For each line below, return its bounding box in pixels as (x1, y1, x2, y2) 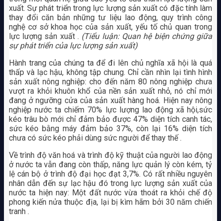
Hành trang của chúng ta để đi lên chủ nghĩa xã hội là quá (8, 58, 213, 68)
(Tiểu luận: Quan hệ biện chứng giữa (81, 31, 213, 41)
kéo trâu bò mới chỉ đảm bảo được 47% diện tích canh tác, (8, 114, 213, 124)
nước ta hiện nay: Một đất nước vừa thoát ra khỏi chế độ (8, 187, 213, 197)
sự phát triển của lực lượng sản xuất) (8, 40, 138, 50)
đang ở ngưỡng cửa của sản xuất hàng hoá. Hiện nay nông (8, 95, 213, 105)
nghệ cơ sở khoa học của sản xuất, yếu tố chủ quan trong (8, 22, 213, 32)
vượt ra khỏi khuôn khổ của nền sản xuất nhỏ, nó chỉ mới (8, 86, 213, 96)
